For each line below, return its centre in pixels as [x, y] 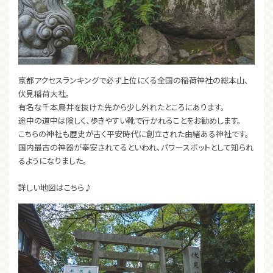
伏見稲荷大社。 [44, 94]
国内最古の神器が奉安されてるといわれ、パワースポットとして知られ [136, 147]
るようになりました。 [53, 161]
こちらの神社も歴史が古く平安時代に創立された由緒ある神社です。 [134, 134]
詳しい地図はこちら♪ [55, 188]
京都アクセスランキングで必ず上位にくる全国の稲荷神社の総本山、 [133, 80]
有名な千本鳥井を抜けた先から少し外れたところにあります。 [122, 107]
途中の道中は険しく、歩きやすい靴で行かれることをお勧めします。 [130, 121]
